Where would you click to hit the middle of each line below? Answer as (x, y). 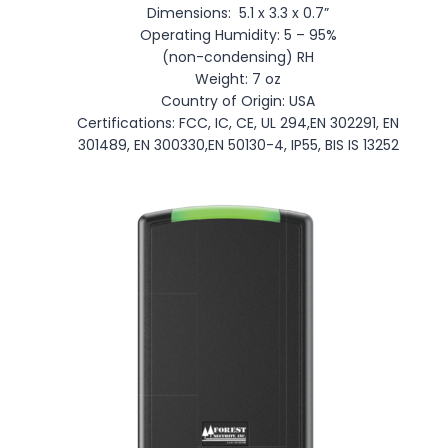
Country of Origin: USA (238, 100)
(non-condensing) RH (238, 56)
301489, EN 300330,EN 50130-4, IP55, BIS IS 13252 (238, 144)
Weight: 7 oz (238, 78)
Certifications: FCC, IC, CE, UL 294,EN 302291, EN (238, 122)
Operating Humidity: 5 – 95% (238, 34)
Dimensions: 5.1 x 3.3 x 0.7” (238, 12)
